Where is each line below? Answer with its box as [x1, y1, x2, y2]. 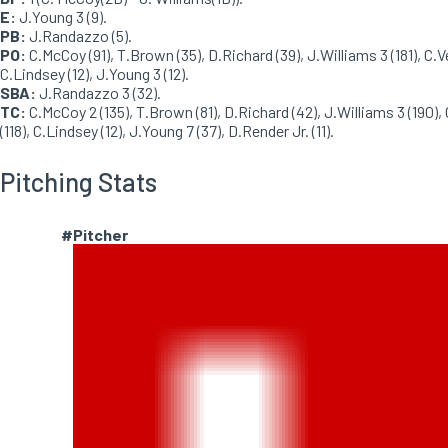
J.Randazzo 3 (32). [36, 83, 161, 102]
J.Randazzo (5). [26, 26, 132, 45]
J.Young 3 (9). [16, 7, 107, 26]
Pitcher [73, 225, 128, 244]
